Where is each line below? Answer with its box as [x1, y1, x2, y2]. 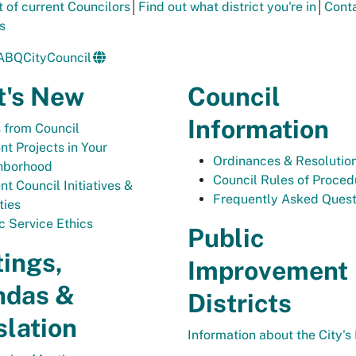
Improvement [188, 256, 348, 285]
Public [188, 223, 265, 253]
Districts [188, 288, 292, 318]
